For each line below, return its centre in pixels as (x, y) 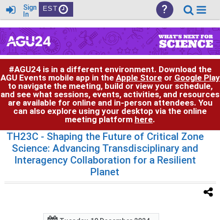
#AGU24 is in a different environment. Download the (110, 69)
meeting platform (100, 119)
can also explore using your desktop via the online (110, 111)
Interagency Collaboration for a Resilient (105, 160)
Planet (105, 172)
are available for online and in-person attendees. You (110, 102)
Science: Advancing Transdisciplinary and (105, 148)
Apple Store (139, 77)
